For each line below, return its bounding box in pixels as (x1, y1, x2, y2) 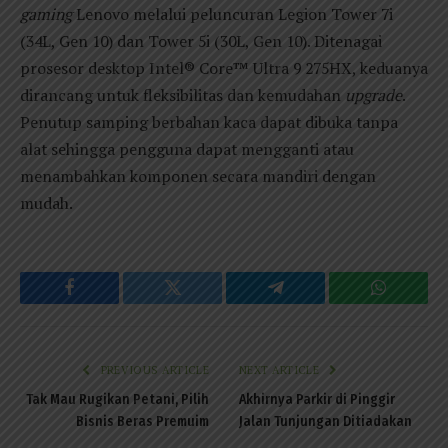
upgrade (345, 84, 402, 107)
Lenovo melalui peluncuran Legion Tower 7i (76, 3, 393, 26)
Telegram (274, 293, 342, 312)
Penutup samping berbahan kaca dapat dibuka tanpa (20, 111, 398, 134)
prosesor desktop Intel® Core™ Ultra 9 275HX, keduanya (20, 57, 428, 80)
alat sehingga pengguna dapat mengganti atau (20, 138, 354, 161)
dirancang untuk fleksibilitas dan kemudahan (20, 84, 345, 107)
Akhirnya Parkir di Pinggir (239, 391, 395, 409)
